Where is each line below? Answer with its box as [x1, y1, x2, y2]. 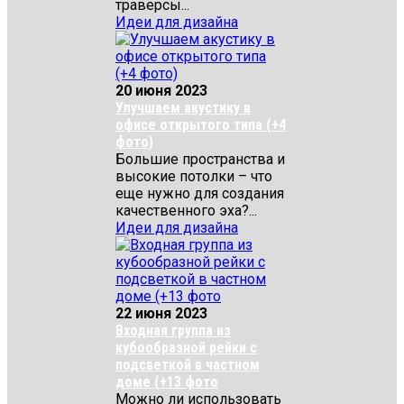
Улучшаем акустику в [115, 99, 251, 116]
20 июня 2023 [115, 82, 207, 99]
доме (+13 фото [115, 373, 218, 390]
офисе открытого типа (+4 [115, 116, 286, 133]
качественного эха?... [115, 202, 257, 219]
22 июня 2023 [115, 305, 207, 322]
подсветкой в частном [115, 356, 260, 373]
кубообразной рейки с [115, 339, 257, 356]
